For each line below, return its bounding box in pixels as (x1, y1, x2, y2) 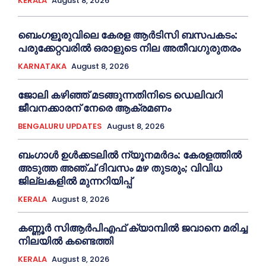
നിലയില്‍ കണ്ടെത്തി (18, 233, 113, 248)
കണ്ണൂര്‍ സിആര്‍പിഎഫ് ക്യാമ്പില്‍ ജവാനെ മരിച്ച (18, 220, 248, 235)
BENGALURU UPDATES (18, 120, 102, 132)
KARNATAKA (18, 60, 66, 72)
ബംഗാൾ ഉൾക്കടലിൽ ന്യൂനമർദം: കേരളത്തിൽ (18, 147, 242, 162)
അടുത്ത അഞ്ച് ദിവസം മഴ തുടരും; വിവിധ (18, 160, 222, 175)
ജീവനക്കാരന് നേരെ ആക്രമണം (18, 100, 171, 115)
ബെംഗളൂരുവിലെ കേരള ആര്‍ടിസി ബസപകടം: (18, 27, 237, 42)
